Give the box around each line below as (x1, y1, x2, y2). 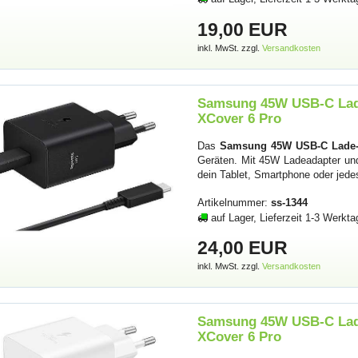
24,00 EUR (197, 237, 288, 258)
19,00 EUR (197, 18, 288, 40)
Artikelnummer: (197, 196, 272, 209)
